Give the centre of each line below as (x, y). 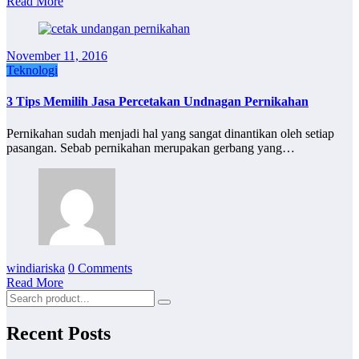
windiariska (36, 268)
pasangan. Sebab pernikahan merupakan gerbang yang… (151, 147)
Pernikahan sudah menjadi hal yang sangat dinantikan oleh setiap (170, 133)
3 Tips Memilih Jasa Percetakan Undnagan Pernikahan (157, 102)
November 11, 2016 (57, 56)
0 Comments (100, 268)
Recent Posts (58, 333)
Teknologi (32, 71)
